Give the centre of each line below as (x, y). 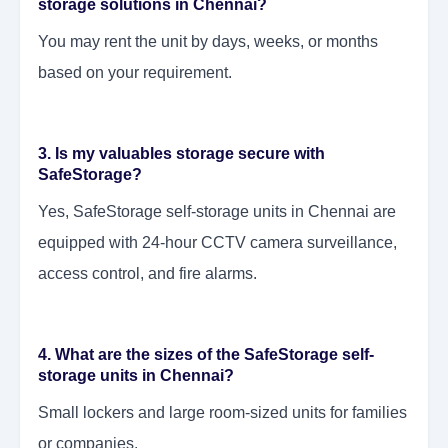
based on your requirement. (135, 73)
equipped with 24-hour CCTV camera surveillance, (217, 243)
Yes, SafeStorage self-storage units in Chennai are (217, 212)
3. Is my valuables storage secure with (181, 154)
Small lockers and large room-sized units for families (222, 413)
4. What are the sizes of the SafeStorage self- (206, 355)
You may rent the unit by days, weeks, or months (208, 42)
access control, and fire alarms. (147, 274)
